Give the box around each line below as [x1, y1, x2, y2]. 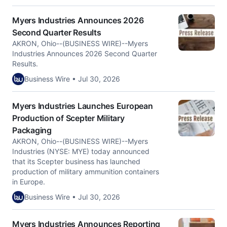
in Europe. [12, 177, 45, 186]
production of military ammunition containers [12, 167, 159, 176]
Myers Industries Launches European [12, 101, 153, 111]
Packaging [12, 125, 52, 135]
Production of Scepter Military [12, 113, 125, 123]
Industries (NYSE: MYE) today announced [12, 147, 149, 156]
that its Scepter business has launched [12, 157, 140, 166]
